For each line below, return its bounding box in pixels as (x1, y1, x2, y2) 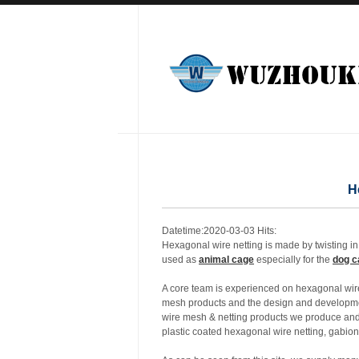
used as (162, 254, 199, 265)
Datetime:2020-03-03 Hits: (162, 225, 279, 236)
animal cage (199, 254, 254, 265)
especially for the (254, 254, 333, 265)
